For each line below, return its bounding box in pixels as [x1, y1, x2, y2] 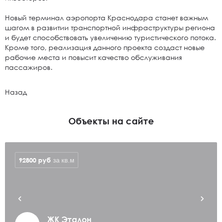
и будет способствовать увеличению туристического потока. [5, 33, 216, 42]
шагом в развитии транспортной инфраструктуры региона [5, 23, 215, 32]
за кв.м [53, 157, 74, 164]
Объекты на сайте [68, 115, 154, 126]
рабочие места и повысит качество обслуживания [5, 53, 182, 61]
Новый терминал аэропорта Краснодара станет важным [5, 13, 208, 22]
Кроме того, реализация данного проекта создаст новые [5, 43, 205, 52]
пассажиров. [5, 63, 53, 71]
